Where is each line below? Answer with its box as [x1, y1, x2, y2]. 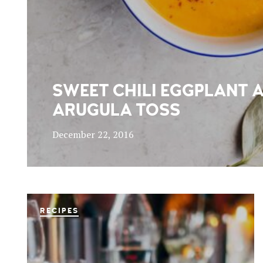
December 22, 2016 [52, 128, 134, 141]
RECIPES [40, 206, 79, 216]
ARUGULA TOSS [52, 99, 180, 122]
